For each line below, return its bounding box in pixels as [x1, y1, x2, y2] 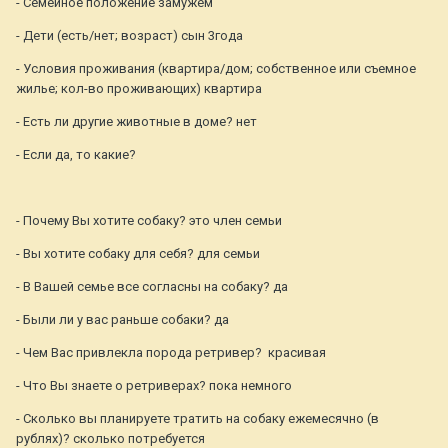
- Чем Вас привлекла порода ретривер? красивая [16, 345, 326, 361]
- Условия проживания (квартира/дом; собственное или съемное [16, 61, 416, 77]
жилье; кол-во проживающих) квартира [16, 81, 262, 97]
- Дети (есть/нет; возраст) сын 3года [16, 28, 243, 44]
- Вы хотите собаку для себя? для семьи [16, 246, 260, 262]
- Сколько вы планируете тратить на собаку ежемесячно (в [16, 411, 379, 427]
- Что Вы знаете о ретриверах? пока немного [16, 378, 292, 394]
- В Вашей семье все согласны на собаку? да [16, 279, 288, 295]
